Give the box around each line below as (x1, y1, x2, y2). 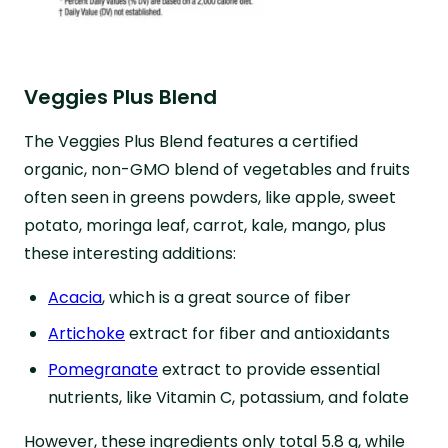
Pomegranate (48, 357, 158, 381)
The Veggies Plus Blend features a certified (24, 129, 358, 153)
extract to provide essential (158, 357, 380, 381)
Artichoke (48, 321, 125, 345)
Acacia (48, 285, 102, 309)
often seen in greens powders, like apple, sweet (24, 185, 396, 209)
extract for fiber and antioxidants (125, 321, 390, 345)
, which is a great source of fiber (102, 285, 351, 309)
